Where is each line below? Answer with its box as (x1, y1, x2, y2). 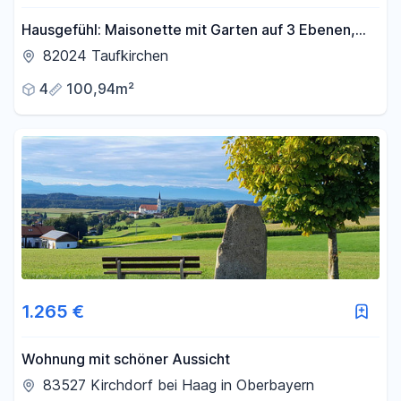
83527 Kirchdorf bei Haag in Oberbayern (43, 376, 314, 394)
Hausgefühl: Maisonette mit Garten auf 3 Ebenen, (21, 21, 355, 38)
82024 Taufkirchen (43, 47, 168, 64)
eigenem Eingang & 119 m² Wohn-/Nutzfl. (21, 43, 300, 61)
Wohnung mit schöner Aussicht (21, 350, 230, 368)
